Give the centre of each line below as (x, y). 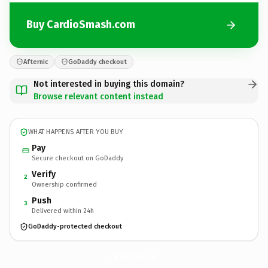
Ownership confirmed (64, 184)
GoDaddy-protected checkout (75, 226)
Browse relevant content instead (98, 96)
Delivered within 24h (63, 211)
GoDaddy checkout (98, 62)
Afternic (36, 62)
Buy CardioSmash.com (81, 25)
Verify (44, 174)
